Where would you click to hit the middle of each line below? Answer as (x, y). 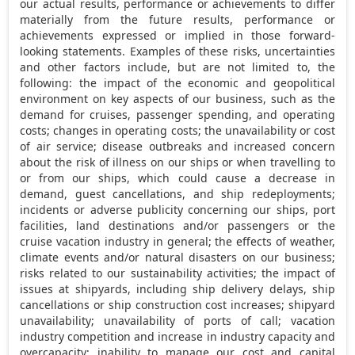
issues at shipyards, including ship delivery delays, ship (177, 288)
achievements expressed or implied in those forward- (177, 35)
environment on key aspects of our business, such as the (177, 98)
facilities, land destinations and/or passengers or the (177, 225)
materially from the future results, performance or (177, 19)
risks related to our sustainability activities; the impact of (177, 273)
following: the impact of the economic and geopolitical (177, 82)
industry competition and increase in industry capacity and (177, 336)
